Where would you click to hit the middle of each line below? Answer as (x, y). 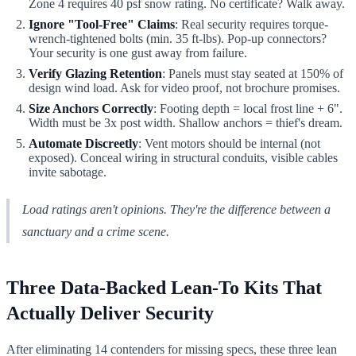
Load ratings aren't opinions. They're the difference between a (176, 209)
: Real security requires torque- (252, 24)
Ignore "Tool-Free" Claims (102, 24)
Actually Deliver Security (110, 313)
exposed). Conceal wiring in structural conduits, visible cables (183, 157)
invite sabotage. (68, 172)
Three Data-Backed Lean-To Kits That (164, 287)
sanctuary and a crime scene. (96, 231)
